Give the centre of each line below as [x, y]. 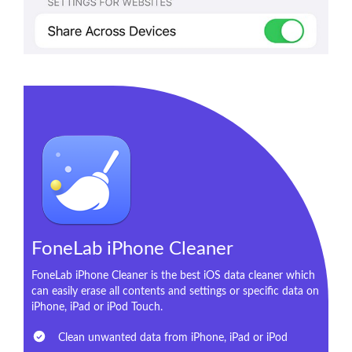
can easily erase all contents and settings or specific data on [175, 291]
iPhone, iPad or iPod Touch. [97, 307]
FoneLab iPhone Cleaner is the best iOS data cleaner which [173, 275]
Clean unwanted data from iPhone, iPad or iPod [171, 337]
